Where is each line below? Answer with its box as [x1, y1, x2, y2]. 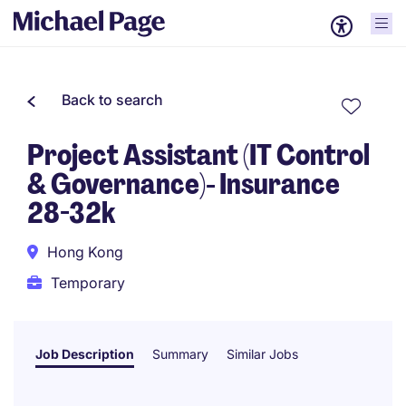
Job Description [35, 346, 134, 362]
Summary [152, 346, 208, 362]
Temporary [51, 274, 125, 292]
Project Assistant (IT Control [27, 136, 370, 174]
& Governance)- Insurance [27, 165, 340, 203]
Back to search [62, 91, 163, 109]
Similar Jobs [227, 346, 298, 362]
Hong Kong [47, 243, 123, 261]
